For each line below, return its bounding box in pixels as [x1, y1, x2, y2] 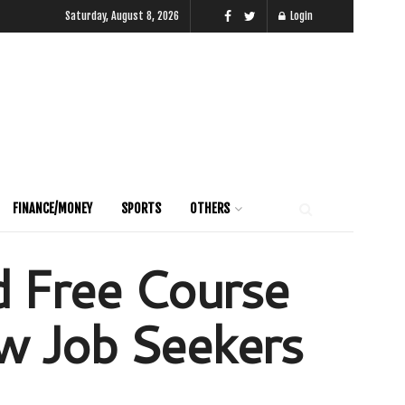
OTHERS [190, 201, 230, 216]
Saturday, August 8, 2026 [65, 9, 179, 23]
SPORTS [121, 201, 161, 216]
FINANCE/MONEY [13, 201, 92, 216]
